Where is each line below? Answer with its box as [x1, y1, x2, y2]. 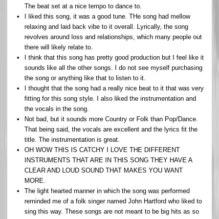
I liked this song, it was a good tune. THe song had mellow [24, 12, 190, 20]
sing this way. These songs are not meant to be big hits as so [24, 207, 199, 215]
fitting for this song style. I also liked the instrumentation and [24, 94, 196, 102]
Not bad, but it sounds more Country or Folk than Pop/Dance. [24, 115, 198, 123]
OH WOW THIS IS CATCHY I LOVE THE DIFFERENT [24, 146, 180, 153]
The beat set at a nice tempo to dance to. [24, 2, 142, 10]
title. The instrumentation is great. [24, 135, 120, 143]
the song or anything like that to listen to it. [24, 74, 146, 82]
